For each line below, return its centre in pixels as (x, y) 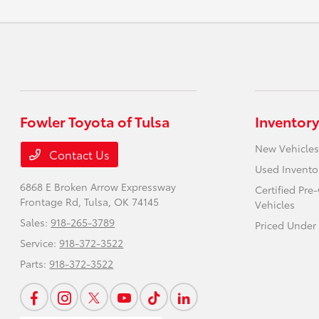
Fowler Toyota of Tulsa (95, 121)
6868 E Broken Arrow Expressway (98, 187)
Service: (40, 243)
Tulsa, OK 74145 (122, 202)
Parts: (35, 263)
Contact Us (78, 154)
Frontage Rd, (52, 202)
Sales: (36, 222)
